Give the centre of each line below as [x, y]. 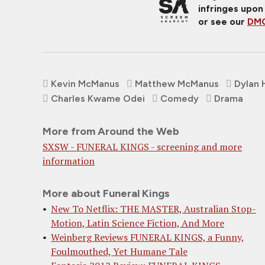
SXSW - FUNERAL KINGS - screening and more [142, 147]
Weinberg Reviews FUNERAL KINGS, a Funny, [148, 237]
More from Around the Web [111, 131]
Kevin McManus [85, 84]
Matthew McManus [177, 84]
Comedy [180, 98]
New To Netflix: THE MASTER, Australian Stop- [153, 209]
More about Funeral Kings [106, 193]
